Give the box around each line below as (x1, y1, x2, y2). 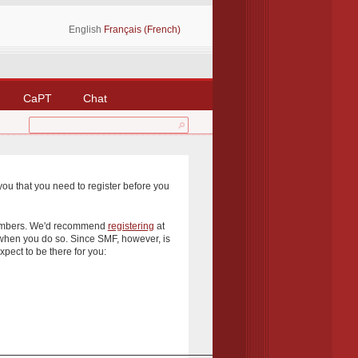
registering (107, 221, 154, 233)
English (69, 24, 104, 35)
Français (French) (104, 24, 181, 35)
